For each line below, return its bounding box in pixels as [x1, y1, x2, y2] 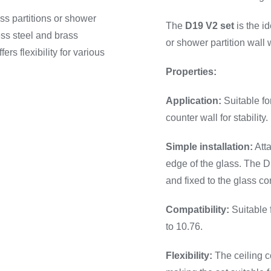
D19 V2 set [185, 21, 235, 31]
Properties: [166, 67, 217, 77]
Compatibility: [166, 204, 230, 215]
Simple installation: [166, 142, 253, 152]
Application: [166, 96, 222, 106]
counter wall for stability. [166, 113, 269, 123]
